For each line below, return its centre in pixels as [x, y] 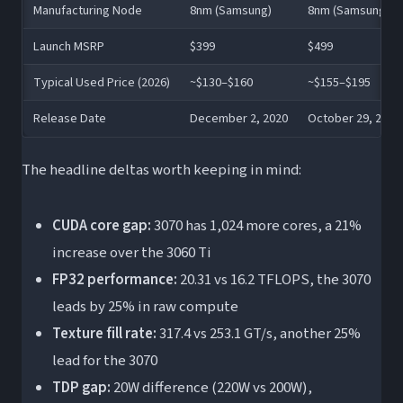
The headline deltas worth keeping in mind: [161, 170]
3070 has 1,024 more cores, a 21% [256, 225]
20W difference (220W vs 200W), [211, 387]
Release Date [69, 118]
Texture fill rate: [104, 333]
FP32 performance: [114, 279]
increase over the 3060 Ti [131, 252]
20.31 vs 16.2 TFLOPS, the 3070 [273, 279]
